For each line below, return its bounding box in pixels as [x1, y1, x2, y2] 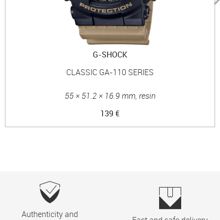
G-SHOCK [93, 49, 127, 60]
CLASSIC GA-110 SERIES [66, 67, 154, 78]
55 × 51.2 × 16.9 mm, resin [64, 90, 156, 101]
